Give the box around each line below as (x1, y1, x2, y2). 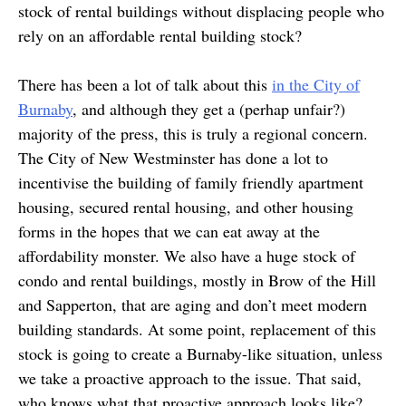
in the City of (272, 73, 360, 96)
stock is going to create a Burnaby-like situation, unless (18, 343, 382, 365)
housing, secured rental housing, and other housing (18, 196, 353, 218)
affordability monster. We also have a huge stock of (18, 245, 355, 267)
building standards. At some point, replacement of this (18, 318, 376, 341)
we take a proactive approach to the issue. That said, (18, 367, 362, 390)
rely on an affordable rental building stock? (18, 24, 302, 47)
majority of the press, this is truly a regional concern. (18, 122, 368, 145)
